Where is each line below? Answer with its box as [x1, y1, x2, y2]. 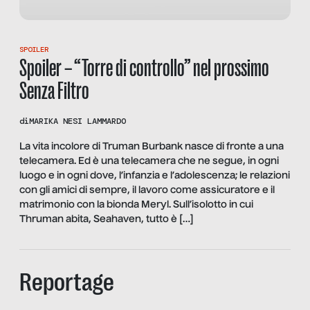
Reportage [19, 268, 114, 297]
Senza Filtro [19, 76, 89, 105]
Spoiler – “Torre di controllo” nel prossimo [19, 53, 269, 82]
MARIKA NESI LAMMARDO [29, 115, 126, 127]
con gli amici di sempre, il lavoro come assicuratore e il [19, 185, 275, 195]
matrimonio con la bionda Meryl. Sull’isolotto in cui [19, 200, 253, 210]
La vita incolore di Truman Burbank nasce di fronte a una [19, 142, 284, 152]
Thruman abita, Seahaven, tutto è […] [19, 215, 194, 224]
